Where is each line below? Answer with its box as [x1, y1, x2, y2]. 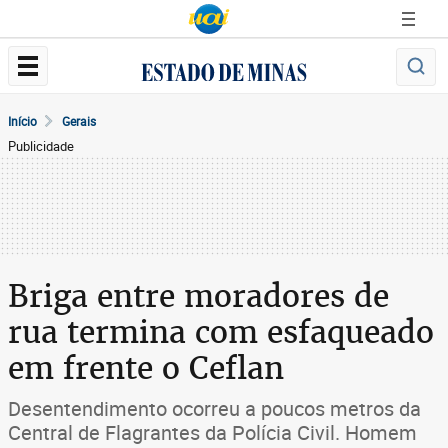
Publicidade [8, 137, 74, 155]
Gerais [62, 113, 96, 129]
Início [8, 113, 37, 129]
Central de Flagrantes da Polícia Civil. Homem [8, 419, 417, 446]
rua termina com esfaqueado [8, 312, 434, 352]
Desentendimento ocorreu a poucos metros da [8, 395, 421, 422]
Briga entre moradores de [8, 276, 389, 316]
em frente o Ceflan [8, 348, 284, 388]
